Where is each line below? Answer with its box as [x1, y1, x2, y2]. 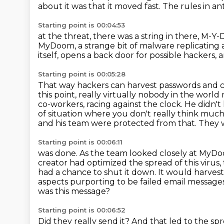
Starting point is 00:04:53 [38, 21, 125, 29]
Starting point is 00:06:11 [38, 138, 122, 146]
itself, [38, 50, 60, 60]
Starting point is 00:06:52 [38, 206, 125, 214]
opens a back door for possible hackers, [60, 50, 218, 60]
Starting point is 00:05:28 [38, 70, 125, 78]
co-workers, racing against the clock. [38, 99, 184, 109]
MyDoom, [38, 41, 78, 50]
